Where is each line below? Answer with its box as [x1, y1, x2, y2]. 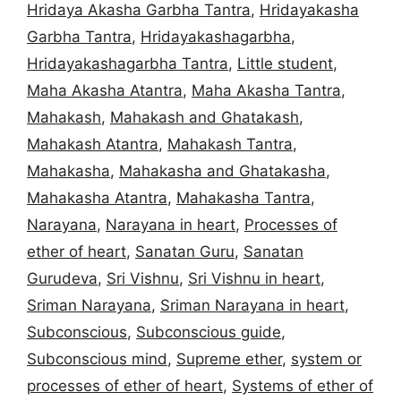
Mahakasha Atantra [27, 188, 167, 207]
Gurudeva [27, 269, 98, 287]
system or [291, 349, 362, 368]
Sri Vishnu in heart [188, 269, 320, 287]
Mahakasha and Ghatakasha [119, 161, 326, 180]
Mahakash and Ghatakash [110, 107, 299, 126]
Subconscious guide [136, 322, 281, 341]
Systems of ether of [232, 376, 373, 395]
